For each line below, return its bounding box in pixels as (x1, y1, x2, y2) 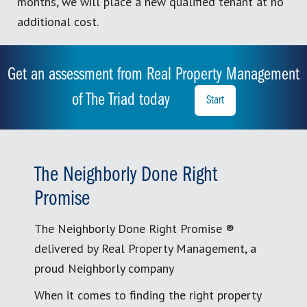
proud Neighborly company (34, 260, 174, 277)
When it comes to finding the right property (34, 287, 261, 304)
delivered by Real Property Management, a (34, 241, 256, 257)
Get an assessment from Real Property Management (8, 66, 299, 85)
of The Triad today (71, 91, 174, 110)
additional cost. (17, 14, 99, 30)
